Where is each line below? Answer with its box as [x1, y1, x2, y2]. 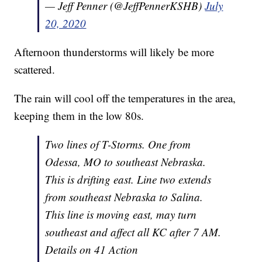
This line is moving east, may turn [45, 206, 197, 222]
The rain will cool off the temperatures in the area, [14, 90, 236, 105]
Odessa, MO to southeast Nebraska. [45, 154, 206, 169]
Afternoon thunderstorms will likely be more [14, 44, 215, 59]
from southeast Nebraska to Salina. [45, 189, 204, 204]
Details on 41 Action [45, 242, 139, 257]
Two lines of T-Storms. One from [45, 136, 191, 151]
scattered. [14, 61, 56, 77]
